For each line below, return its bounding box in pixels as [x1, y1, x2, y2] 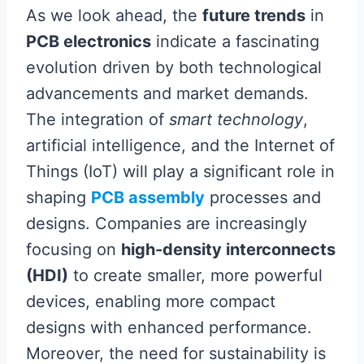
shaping [26, 188, 91, 208]
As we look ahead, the [26, 6, 202, 26]
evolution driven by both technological [26, 58, 322, 78]
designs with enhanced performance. [26, 318, 312, 338]
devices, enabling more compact [26, 292, 275, 312]
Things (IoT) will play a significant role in [26, 162, 335, 182]
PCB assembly [91, 188, 205, 208]
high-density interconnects [121, 240, 336, 260]
